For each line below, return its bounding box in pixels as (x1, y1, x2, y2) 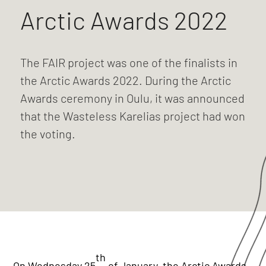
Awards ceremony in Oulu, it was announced (20, 90, 245, 105)
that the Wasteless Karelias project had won (20, 108, 245, 123)
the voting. (20, 126, 75, 141)
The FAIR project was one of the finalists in (20, 55, 237, 69)
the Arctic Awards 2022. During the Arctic (20, 72, 231, 87)
